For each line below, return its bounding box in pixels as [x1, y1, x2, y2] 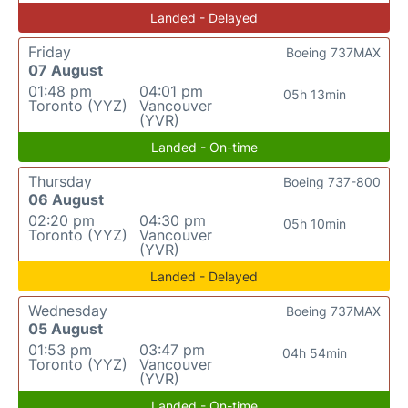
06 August [28, 190, 104, 209]
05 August [28, 320, 103, 338]
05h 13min [283, 87, 347, 102]
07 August [28, 61, 103, 79]
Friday [28, 43, 71, 61]
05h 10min [283, 216, 347, 231]
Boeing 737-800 [283, 174, 381, 189]
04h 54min [282, 345, 348, 361]
